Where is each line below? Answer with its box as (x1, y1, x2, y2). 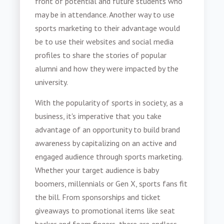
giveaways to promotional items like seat (35, 205, 175, 216)
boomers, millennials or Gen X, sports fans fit (35, 178, 188, 189)
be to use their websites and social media (35, 36, 174, 46)
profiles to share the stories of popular (35, 49, 167, 60)
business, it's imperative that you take (35, 111, 162, 121)
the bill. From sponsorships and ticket (35, 192, 161, 202)
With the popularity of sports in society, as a (35, 97, 183, 108)
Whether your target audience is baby (35, 165, 159, 175)
